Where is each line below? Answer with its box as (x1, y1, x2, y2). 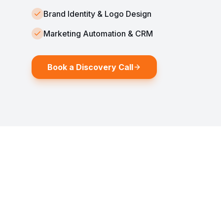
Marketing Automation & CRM (43, 29, 153, 38)
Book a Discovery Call (47, 62, 133, 72)
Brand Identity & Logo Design (43, 9, 151, 19)
